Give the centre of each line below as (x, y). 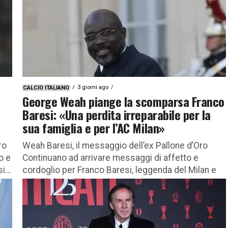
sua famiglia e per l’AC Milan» (94, 127)
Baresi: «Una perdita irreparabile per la (117, 114)
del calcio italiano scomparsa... (83, 182)
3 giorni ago (93, 87)
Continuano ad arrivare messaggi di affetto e (110, 158)
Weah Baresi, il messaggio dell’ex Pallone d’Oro (115, 145)
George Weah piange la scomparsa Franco (123, 101)
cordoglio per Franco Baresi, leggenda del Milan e (119, 170)
